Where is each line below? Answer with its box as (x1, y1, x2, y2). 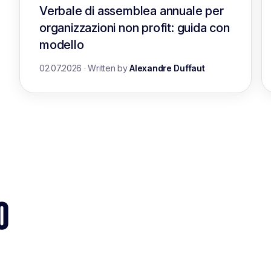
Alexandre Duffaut (129, 63, 205, 73)
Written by (88, 63, 130, 73)
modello (39, 38, 84, 52)
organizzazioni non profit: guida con (39, 21, 230, 35)
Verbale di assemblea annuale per (39, 4, 224, 18)
